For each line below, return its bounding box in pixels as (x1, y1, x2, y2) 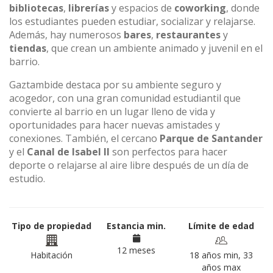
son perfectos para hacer (110, 145, 227, 158)
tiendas (9, 41, 46, 55)
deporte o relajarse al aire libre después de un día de (9, 158, 249, 172)
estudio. (9, 172, 45, 185)
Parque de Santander (160, 132, 263, 145)
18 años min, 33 (190, 249, 253, 261)
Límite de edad (188, 220, 255, 232)
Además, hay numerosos (9, 28, 124, 41)
